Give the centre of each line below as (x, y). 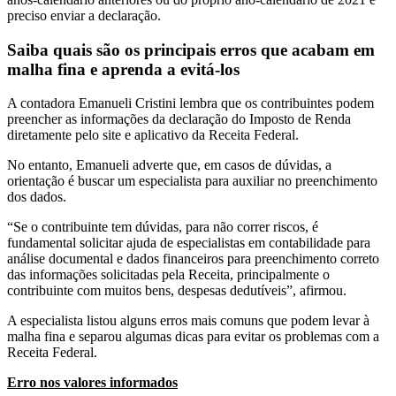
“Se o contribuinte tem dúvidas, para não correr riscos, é (163, 227)
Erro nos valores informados (92, 383)
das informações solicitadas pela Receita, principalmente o (168, 275)
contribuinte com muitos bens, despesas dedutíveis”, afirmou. (177, 291)
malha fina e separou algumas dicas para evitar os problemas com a (193, 337)
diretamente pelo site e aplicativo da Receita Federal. (153, 135)
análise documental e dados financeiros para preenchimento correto (193, 259)
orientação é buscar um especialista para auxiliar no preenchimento (192, 181)
